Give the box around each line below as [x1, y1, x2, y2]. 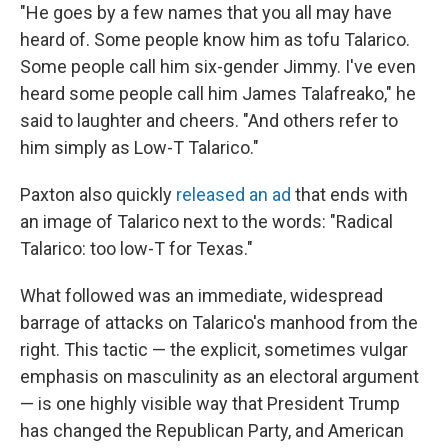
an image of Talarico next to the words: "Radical [20, 211, 393, 233]
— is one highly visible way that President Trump [20, 393, 400, 415]
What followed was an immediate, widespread [20, 285, 383, 307]
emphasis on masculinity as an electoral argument [20, 366, 419, 388]
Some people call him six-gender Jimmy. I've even [20, 56, 416, 78]
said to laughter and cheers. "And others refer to [20, 110, 398, 132]
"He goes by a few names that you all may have [20, 2, 392, 24]
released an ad [176, 184, 291, 206]
